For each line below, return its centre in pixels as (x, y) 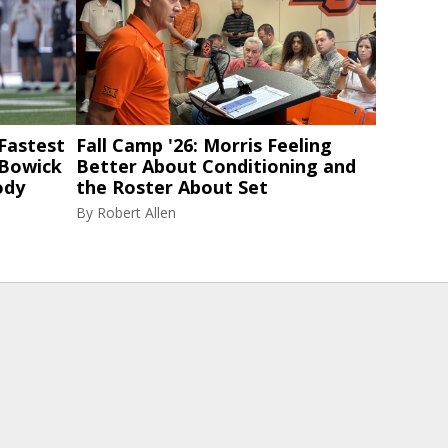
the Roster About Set (172, 187)
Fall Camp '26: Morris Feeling (204, 145)
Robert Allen (136, 212)
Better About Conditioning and (216, 166)
